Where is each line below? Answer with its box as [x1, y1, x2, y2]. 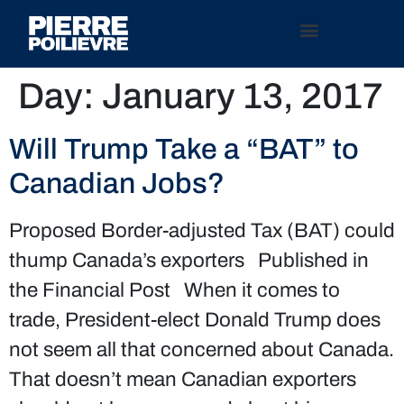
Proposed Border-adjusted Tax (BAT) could [9, 219, 395, 242]
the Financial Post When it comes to [9, 279, 340, 301]
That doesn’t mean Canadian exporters [9, 368, 356, 390]
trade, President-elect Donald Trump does [9, 308, 381, 331]
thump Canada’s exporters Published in [9, 249, 369, 271]
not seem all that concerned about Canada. [9, 338, 394, 361]
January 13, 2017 [102, 77, 383, 115]
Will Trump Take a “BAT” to [9, 133, 359, 165]
